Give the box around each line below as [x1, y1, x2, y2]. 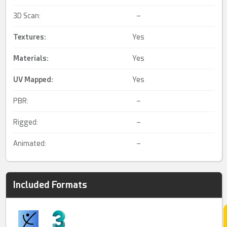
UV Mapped [13, 75, 52, 84]
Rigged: [13, 118, 39, 127]
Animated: [13, 139, 47, 148]
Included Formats [13, 179, 88, 191]
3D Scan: [13, 12, 41, 20]
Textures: [13, 33, 47, 42]
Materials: [13, 54, 49, 63]
